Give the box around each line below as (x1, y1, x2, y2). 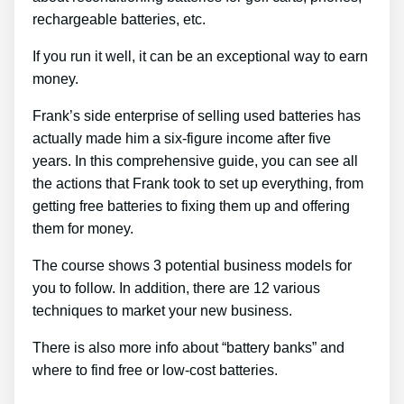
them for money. (32, 221, 133, 237)
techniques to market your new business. (32, 303, 292, 319)
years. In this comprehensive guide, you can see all (32, 153, 358, 170)
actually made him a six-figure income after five (32, 131, 331, 147)
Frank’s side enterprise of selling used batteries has (32, 108, 361, 124)
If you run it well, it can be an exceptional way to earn (32, 49, 368, 65)
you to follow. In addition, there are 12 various (32, 280, 320, 297)
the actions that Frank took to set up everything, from (32, 176, 363, 192)
